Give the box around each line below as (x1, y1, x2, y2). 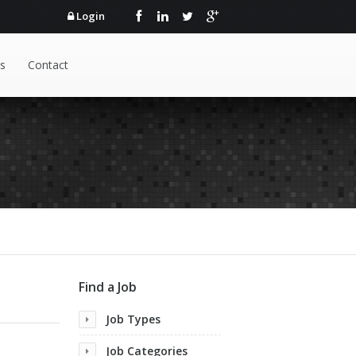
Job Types (106, 311, 161, 327)
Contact (28, 57, 68, 72)
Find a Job (79, 278, 137, 296)
